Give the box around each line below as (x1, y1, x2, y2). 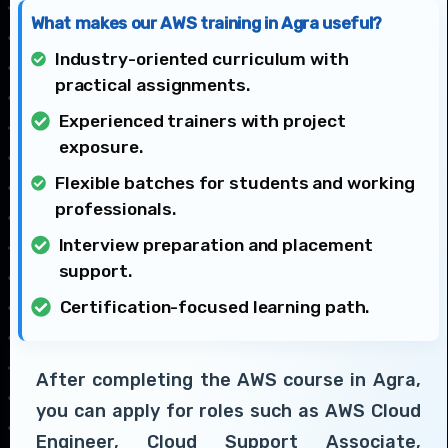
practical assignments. (54, 74, 250, 95)
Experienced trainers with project (59, 110, 346, 131)
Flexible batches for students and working (55, 172, 415, 193)
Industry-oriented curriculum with (54, 48, 349, 69)
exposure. (59, 136, 143, 157)
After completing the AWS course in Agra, (36, 368, 421, 391)
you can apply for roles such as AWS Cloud (36, 399, 421, 422)
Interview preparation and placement (58, 234, 373, 255)
